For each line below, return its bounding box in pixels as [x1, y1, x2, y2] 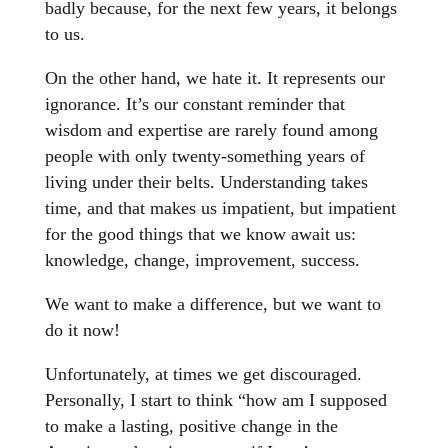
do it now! [44, 320, 120, 341]
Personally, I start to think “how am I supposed [44, 390, 387, 411]
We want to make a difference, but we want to [44, 294, 381, 315]
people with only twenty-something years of [44, 146, 365, 167]
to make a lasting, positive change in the [44, 416, 338, 437]
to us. [44, 24, 85, 45]
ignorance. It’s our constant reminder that [44, 94, 345, 115]
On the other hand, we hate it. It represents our [44, 68, 385, 89]
